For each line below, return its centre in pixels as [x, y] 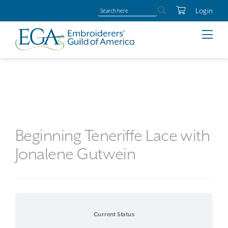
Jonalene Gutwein [76, 154]
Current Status [114, 214]
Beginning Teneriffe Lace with [113, 135]
